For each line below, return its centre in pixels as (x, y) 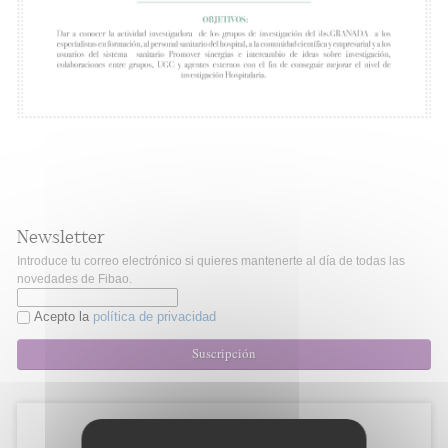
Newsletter (61, 238)
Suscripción (224, 353)
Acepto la (63, 317)
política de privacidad (154, 317)
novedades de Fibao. (74, 279)
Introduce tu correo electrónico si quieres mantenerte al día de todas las (211, 261)
